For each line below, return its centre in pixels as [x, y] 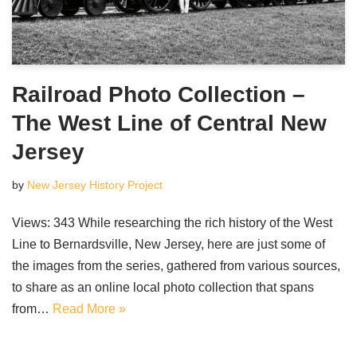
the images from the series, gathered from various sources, [176, 266]
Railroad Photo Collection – [159, 95]
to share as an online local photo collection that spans [163, 288]
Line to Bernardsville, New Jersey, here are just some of [169, 245]
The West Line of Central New [169, 124]
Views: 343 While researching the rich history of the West [172, 223]
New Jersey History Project [95, 185]
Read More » [89, 309]
